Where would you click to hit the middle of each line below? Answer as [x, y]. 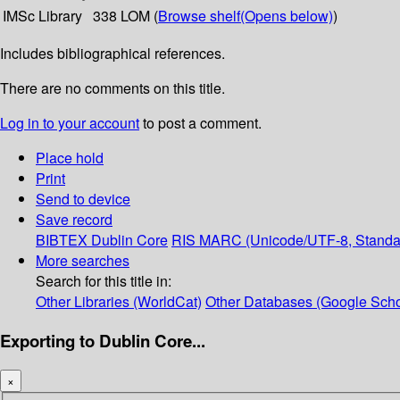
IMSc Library [42, 16]
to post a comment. [200, 123]
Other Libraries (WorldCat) [119, 302]
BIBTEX [62, 240]
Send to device [83, 199]
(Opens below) [287, 16]
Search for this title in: [104, 281]
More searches [83, 261]
